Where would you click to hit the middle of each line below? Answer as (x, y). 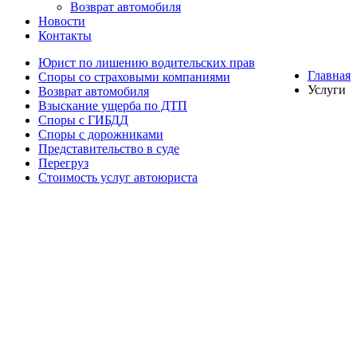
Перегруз (63, 163)
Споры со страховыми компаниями (134, 77)
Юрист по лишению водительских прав (147, 63)
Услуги (327, 90)
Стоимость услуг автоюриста (118, 177)
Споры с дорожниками (101, 134)
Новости (62, 21)
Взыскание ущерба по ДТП (113, 106)
